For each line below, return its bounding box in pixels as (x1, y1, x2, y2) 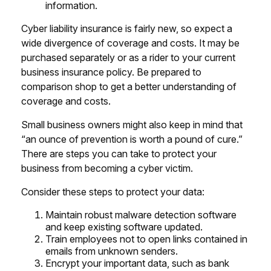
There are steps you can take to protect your (21, 147, 217, 160)
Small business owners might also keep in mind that (21, 118, 243, 131)
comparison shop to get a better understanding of (21, 80, 237, 93)
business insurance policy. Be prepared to (21, 65, 201, 78)
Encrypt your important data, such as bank (45, 256, 229, 269)
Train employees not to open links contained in (45, 232, 247, 245)
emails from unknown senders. (45, 244, 178, 257)
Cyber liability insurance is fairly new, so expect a (21, 22, 232, 34)
